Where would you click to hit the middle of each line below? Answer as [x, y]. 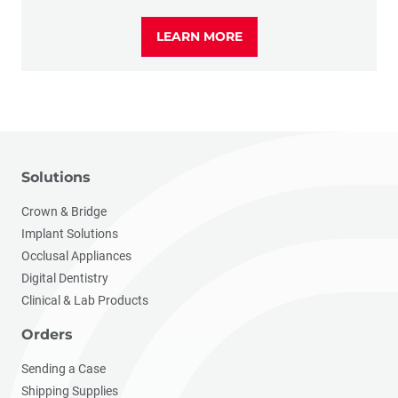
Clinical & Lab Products [85, 300]
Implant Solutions [70, 233]
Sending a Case [64, 368]
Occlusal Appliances [76, 255]
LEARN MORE [199, 36]
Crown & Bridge [64, 211]
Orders [47, 334]
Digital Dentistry [65, 278]
